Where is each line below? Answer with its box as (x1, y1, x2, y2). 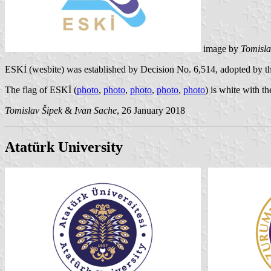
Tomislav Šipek (5, 105, 62, 116)
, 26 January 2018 (117, 105, 185, 116)
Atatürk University (5, 139, 123, 155)
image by (201, 43, 241, 54)
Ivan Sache (74, 105, 117, 116)
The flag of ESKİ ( (5, 84, 77, 95)
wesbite (32, 64, 61, 74)
